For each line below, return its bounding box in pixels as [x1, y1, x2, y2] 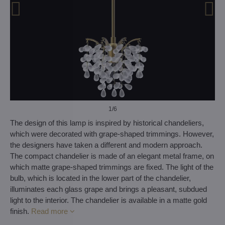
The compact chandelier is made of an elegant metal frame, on [10, 152, 214, 160]
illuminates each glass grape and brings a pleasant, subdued [10, 185, 207, 193]
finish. [10, 207, 31, 215]
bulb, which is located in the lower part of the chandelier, [10, 174, 191, 182]
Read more [31, 207, 68, 215]
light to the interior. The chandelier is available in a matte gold [10, 196, 207, 204]
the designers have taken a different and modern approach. [10, 141, 202, 149]
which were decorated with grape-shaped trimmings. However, [10, 130, 214, 138]
